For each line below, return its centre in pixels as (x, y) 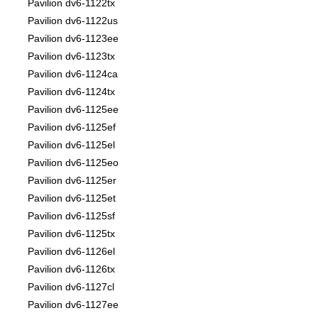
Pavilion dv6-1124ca (73, 74)
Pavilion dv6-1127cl (71, 287)
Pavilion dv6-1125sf (71, 216)
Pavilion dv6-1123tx (71, 56)
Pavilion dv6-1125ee (73, 110)
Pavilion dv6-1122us (73, 21)
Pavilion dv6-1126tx (71, 269)
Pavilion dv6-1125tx (71, 234)
